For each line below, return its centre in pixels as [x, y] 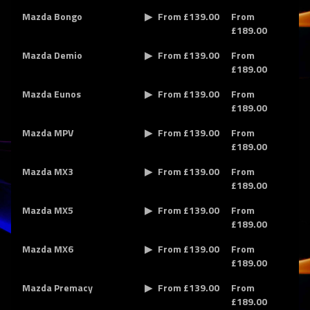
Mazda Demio [52, 55]
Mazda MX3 [48, 171]
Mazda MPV [48, 133]
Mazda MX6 [48, 249]
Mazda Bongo [52, 16]
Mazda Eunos [52, 94]
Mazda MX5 [48, 210]
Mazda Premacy [57, 288]
